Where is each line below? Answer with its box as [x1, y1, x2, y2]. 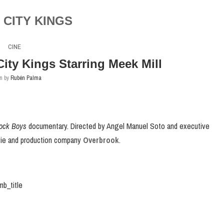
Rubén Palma [10, 74, 42, 82]
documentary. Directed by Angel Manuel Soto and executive [26, 120, 209, 131]
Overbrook [83, 134, 119, 145]
